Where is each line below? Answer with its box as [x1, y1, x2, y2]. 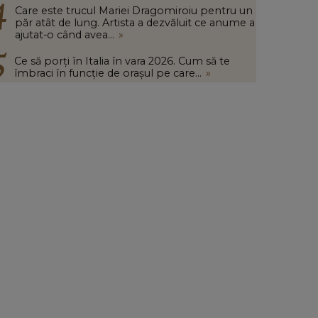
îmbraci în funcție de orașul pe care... [14, 67, 202, 79]
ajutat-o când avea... [15, 28, 114, 41]
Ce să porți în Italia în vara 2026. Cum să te [14, 55, 230, 67]
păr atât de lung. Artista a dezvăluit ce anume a [15, 16, 255, 29]
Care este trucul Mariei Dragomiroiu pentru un [15, 4, 253, 17]
